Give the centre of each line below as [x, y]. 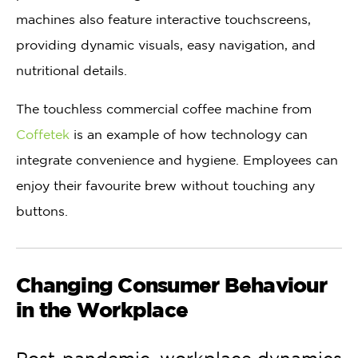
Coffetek [43, 135]
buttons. [42, 211]
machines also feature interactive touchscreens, [163, 20]
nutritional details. [72, 71]
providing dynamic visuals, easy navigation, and [166, 45]
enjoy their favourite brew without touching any [165, 186]
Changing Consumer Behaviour [171, 285]
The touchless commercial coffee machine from [164, 109]
